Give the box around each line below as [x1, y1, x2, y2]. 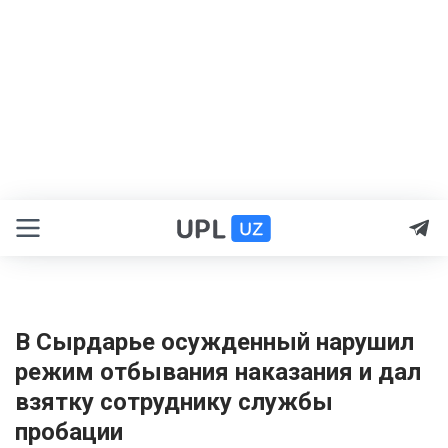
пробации [15, 418, 123, 446]
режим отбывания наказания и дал [15, 358, 421, 386]
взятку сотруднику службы [15, 388, 333, 416]
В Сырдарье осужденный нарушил [15, 328, 414, 356]
